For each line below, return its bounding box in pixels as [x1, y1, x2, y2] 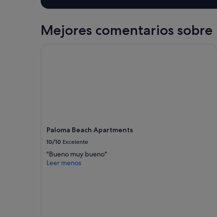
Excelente [62, 138, 88, 146]
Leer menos [46, 158, 81, 167]
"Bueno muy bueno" [46, 149, 107, 158]
